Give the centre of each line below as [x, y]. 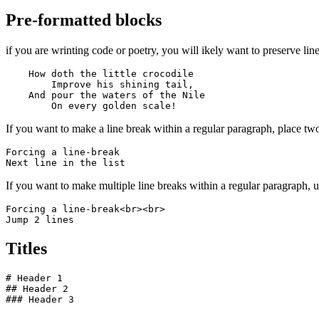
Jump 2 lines [40, 220]
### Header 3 [40, 299]
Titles [26, 249]
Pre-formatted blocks [84, 20]
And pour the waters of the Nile [108, 95]
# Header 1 [34, 278]
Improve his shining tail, [103, 85]
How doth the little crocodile [100, 74]
